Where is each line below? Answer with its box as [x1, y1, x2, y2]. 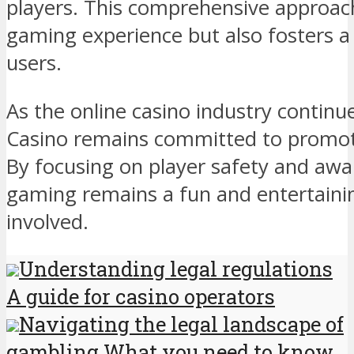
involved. [6, 207, 88, 235]
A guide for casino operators [6, 283, 275, 311]
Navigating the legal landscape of [19, 311, 344, 338]
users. [6, 48, 62, 77]
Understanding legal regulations [19, 255, 333, 283]
